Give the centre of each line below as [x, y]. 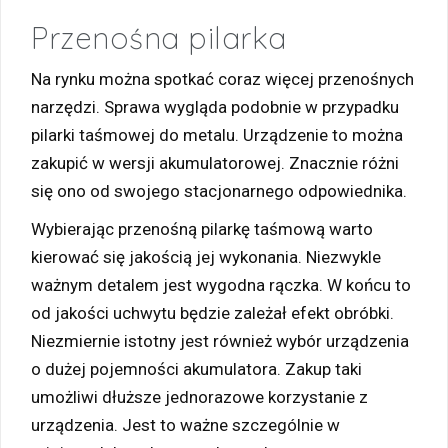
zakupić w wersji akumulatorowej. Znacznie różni [215, 162]
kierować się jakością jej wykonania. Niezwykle [206, 256]
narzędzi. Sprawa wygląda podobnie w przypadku [215, 106]
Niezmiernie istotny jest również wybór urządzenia [220, 340]
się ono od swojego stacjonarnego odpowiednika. [219, 190]
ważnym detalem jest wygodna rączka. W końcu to [221, 284]
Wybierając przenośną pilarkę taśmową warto [202, 228]
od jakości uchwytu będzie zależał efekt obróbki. [212, 312]
